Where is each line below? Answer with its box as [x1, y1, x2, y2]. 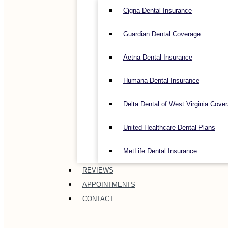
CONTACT [82, 195, 113, 203]
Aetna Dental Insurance [123, 53, 192, 61]
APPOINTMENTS [82, 181, 135, 188]
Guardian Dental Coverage [123, 30, 201, 38]
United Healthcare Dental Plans [123, 124, 215, 131]
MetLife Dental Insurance [123, 147, 197, 155]
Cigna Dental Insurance [123, 7, 192, 14]
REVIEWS [82, 166, 113, 174]
